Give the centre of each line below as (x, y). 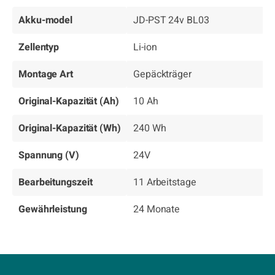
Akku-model (46, 20)
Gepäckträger (162, 74)
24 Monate (157, 209)
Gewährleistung (53, 209)
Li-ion (145, 47)
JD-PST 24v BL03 (171, 20)
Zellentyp (39, 47)
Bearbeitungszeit (56, 182)
